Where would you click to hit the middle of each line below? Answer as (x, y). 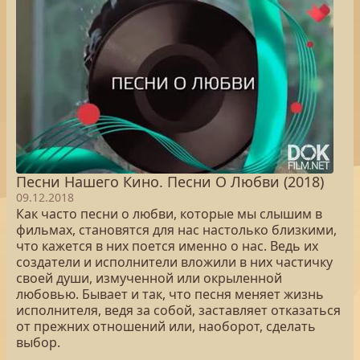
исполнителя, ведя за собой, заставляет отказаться (178, 310)
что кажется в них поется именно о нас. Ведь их (167, 246)
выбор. (38, 342)
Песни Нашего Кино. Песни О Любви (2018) (170, 182)
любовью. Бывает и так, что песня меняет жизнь (170, 294)
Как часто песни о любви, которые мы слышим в (169, 214)
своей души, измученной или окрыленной (149, 278)
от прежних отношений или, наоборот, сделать (166, 326)
